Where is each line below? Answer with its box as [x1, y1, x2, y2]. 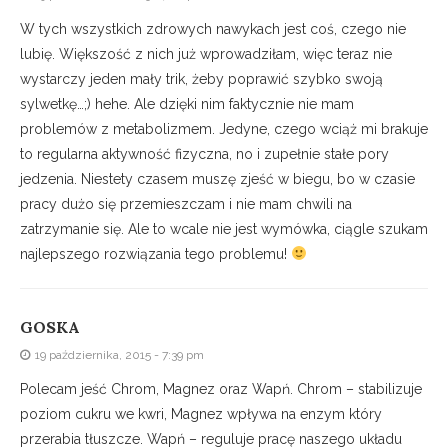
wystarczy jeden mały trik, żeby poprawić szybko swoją [20, 71, 383, 88]
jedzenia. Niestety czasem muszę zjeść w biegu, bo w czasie [20, 171, 415, 188]
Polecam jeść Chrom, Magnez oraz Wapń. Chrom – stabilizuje [20, 381, 422, 398]
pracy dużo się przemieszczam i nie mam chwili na [20, 196, 352, 213]
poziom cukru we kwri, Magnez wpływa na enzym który [20, 406, 382, 423]
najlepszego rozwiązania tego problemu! [20, 246, 291, 263]
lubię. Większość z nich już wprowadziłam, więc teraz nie [20, 46, 392, 63]
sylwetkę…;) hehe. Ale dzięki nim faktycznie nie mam [20, 96, 354, 113]
